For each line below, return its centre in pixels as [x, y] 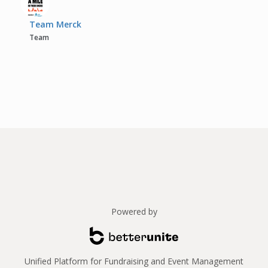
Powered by [134, 211]
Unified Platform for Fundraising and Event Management [134, 261]
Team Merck [56, 24]
